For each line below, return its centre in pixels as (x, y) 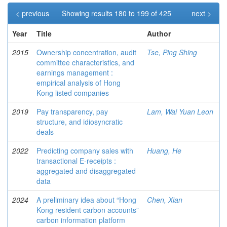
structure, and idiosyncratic (80, 122)
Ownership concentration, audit (86, 52)
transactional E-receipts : (76, 161)
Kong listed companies (73, 93)
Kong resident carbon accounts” (88, 210)
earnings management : (75, 72)
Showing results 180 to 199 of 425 (117, 13)
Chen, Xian (165, 200)
